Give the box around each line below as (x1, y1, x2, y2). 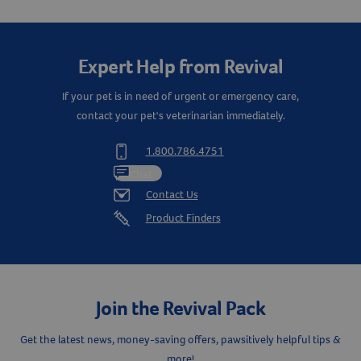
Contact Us (145, 187, 198, 202)
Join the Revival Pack (95, 295, 266, 322)
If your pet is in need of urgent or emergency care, (62, 89, 299, 104)
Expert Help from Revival (77, 53, 284, 80)
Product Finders (145, 210, 221, 226)
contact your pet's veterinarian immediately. (76, 108, 285, 123)
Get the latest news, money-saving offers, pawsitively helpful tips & (20, 332, 341, 347)
